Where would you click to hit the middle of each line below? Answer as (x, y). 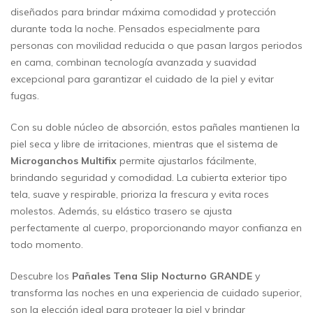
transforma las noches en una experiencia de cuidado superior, (156, 293)
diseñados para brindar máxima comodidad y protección (143, 12)
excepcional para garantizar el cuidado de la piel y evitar (142, 79)
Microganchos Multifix (64, 161)
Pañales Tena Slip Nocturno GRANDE (162, 276)
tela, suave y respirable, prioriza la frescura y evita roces (140, 195)
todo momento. (47, 245)
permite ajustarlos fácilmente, (187, 161)
